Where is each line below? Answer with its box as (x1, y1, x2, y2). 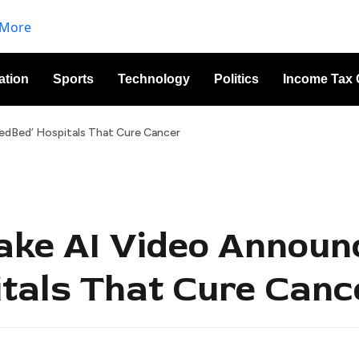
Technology (117, 71, 190, 86)
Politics (213, 71, 259, 86)
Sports (52, 71, 94, 86)
